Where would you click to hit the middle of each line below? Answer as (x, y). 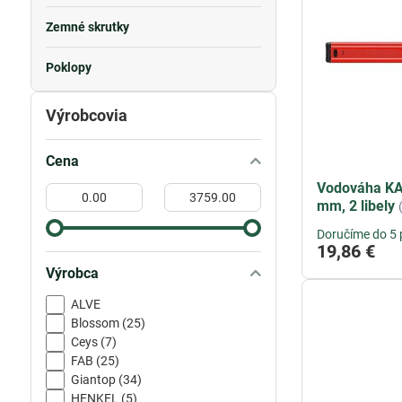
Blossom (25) (108, 323)
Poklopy (68, 67)
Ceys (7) (93, 342)
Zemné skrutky (87, 27)
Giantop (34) (106, 380)
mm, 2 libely (356, 206)
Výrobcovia (86, 115)
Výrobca (72, 273)
